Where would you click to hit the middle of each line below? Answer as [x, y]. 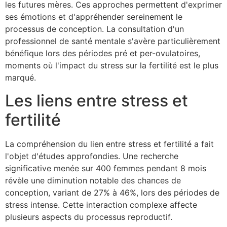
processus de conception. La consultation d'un [94, 29]
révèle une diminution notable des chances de [93, 180]
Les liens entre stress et [97, 100]
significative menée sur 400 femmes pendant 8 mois [106, 168]
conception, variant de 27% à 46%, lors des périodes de [112, 192]
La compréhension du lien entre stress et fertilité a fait [109, 144]
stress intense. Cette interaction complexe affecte [101, 204]
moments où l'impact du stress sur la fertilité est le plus [112, 66]
